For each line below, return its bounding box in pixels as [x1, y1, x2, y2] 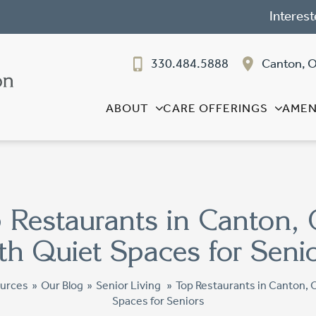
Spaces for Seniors [111, 294, 205, 308]
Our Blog [40, 279, 83, 292]
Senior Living [95, 279, 161, 292]
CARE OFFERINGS [163, 101, 268, 115]
